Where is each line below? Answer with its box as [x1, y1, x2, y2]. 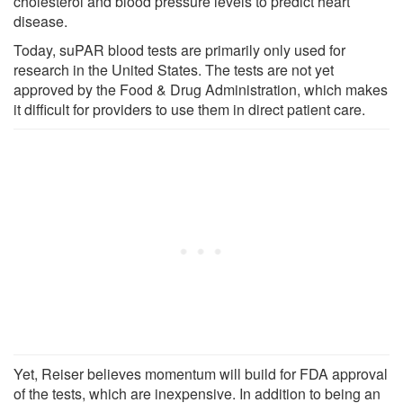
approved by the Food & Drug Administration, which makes [13, 78, 388, 100]
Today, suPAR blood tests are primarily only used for [13, 39, 345, 60]
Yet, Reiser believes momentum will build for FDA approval [13, 363, 388, 384]
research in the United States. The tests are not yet [13, 58, 334, 80]
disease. [13, 10, 67, 31]
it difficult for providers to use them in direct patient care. [13, 98, 365, 120]
